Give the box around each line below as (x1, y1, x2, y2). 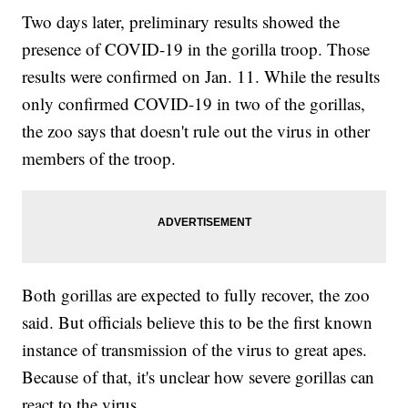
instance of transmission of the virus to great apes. (22, 337, 368, 361)
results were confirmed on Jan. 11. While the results (22, 64, 381, 87)
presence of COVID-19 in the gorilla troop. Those (22, 36, 371, 60)
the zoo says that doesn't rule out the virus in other (22, 118, 371, 142)
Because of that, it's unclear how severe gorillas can (22, 364, 375, 388)
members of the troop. (22, 146, 177, 169)
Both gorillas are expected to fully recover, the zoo (22, 282, 371, 306)
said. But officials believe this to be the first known (22, 310, 373, 333)
